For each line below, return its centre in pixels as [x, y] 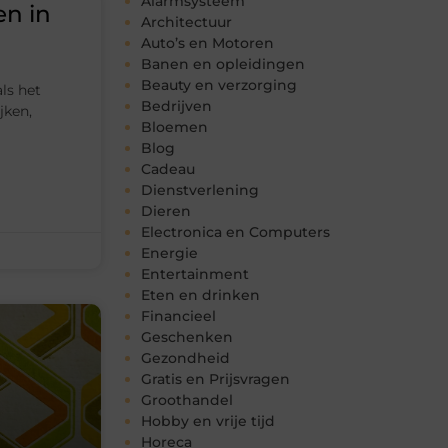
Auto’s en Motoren [207, 43]
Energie [169, 253]
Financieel [178, 316]
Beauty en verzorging [219, 85]
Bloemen [174, 127]
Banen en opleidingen [223, 64]
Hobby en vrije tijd [208, 421]
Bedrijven [176, 106]
